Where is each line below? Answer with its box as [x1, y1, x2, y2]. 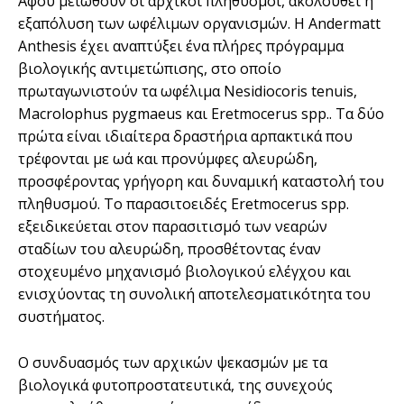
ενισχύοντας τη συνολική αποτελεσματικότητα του [18, 283, 371, 304]
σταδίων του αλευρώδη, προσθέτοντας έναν [18, 238, 321, 259]
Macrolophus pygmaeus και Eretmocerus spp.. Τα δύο [18, 103, 384, 124]
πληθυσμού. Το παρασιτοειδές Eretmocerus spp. [18, 193, 349, 214]
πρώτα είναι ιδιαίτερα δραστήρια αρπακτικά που [18, 125, 353, 146]
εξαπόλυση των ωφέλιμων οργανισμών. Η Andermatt [18, 13, 381, 33]
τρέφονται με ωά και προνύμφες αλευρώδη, [18, 148, 317, 169]
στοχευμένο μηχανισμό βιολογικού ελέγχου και [18, 261, 351, 281]
